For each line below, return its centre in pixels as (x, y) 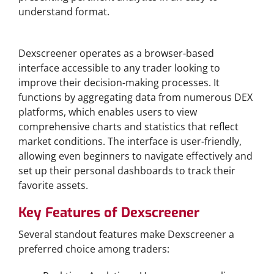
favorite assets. (53, 185)
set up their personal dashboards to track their (127, 171)
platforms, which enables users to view (108, 112)
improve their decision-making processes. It (119, 83)
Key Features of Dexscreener (109, 213)
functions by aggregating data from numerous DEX (135, 97)
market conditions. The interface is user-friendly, (130, 141)
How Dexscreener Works (74, 38)
